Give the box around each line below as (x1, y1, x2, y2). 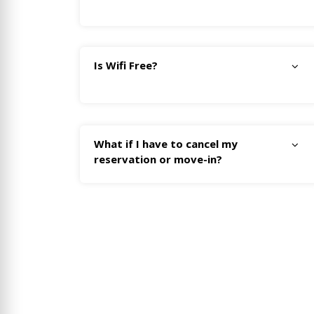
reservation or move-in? (94, 152, 222, 167)
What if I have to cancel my (94, 137, 238, 151)
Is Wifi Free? (94, 58, 158, 73)
